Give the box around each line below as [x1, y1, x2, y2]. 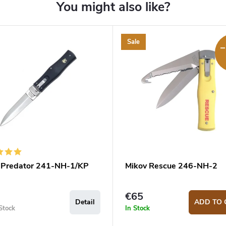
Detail [75, 197, 95, 207]
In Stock [125, 203, 150, 213]
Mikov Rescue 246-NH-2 [125, 160, 217, 172]
